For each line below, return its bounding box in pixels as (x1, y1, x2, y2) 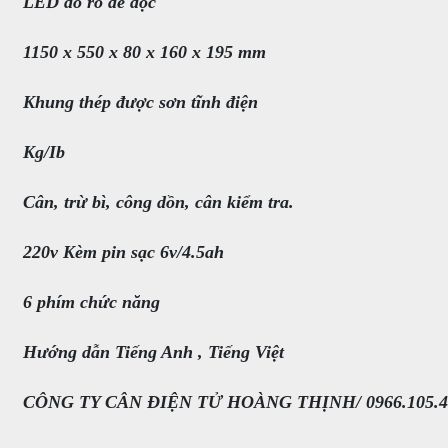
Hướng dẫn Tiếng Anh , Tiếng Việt (23, 342, 284, 362)
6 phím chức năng (23, 292, 160, 312)
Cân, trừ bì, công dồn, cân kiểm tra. (23, 192, 294, 212)
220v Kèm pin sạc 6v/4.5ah (23, 242, 224, 262)
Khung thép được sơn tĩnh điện (23, 92, 258, 112)
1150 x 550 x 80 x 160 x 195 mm (23, 42, 266, 62)
